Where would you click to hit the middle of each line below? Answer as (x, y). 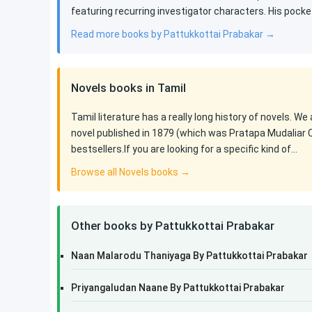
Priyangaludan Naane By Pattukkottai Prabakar (178, 288)
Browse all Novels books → (131, 172)
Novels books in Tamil (128, 88)
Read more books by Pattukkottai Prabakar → (173, 34)
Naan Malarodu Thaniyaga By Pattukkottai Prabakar (189, 256)
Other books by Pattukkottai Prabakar (173, 226)
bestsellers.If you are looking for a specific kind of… (184, 149)
